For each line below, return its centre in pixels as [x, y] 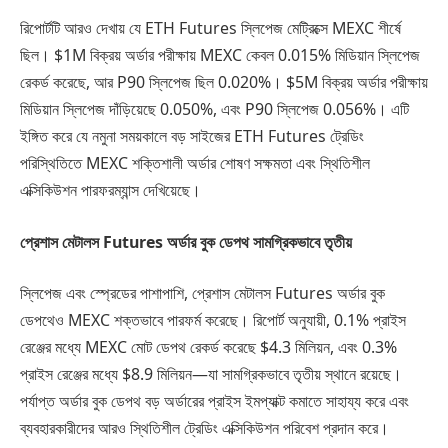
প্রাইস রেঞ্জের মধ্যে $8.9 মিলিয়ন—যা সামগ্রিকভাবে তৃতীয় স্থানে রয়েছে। [211, 374]
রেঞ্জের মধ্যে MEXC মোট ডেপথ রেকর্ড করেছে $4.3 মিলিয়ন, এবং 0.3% [208, 347]
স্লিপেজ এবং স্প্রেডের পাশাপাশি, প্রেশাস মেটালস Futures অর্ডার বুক [202, 293]
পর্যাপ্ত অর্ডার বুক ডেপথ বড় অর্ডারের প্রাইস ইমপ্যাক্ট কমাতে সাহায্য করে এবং [214, 401]
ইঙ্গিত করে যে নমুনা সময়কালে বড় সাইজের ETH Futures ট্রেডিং [192, 136]
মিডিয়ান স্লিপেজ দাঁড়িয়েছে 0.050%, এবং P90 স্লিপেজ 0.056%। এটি [214, 109]
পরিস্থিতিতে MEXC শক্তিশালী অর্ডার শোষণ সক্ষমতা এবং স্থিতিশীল [195, 163]
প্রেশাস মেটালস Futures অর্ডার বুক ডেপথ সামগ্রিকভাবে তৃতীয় [186, 241]
